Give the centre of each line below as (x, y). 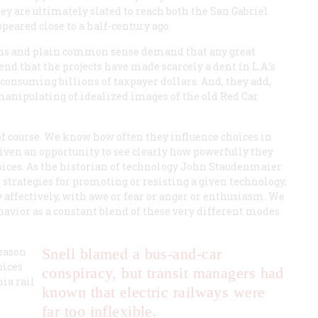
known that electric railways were (154, 292)
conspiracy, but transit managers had (163, 273)
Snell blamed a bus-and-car (132, 254)
